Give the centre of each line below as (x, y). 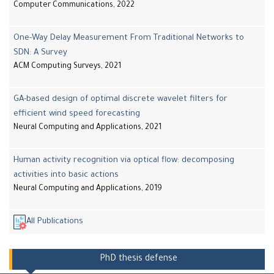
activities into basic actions (66, 176)
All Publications (54, 222)
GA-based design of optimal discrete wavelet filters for (120, 100)
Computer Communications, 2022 (74, 6)
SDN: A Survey (40, 53)
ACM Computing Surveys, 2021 (67, 67)
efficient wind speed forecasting (77, 114)
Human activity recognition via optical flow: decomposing (124, 161)
